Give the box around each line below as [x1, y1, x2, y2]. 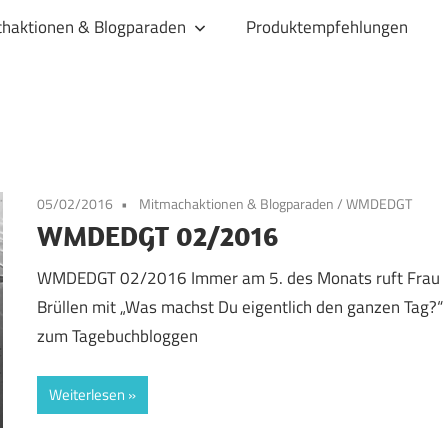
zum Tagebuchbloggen [37, 322, 199, 349]
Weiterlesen [49, 383, 126, 407]
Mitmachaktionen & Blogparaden [139, 193, 335, 215]
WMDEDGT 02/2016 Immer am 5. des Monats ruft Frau [37, 264, 441, 291]
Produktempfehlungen [245, 13, 408, 40]
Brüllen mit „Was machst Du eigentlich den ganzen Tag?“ [37, 293, 444, 320]
